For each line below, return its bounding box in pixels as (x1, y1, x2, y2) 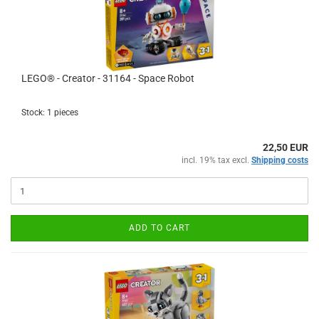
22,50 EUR (263, 142, 308, 153)
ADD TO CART (129, 223, 190, 233)
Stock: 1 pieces (21, 108, 78, 117)
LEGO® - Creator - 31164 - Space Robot (21, 73, 194, 84)
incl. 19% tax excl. (182, 155, 251, 165)
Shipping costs (251, 155, 308, 165)
